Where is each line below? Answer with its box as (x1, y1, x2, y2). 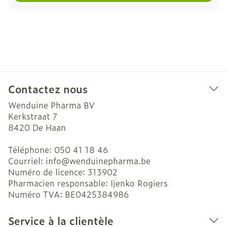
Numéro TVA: (8, 188, 65, 200)
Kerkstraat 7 (8, 110, 57, 122)
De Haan (32, 121, 66, 133)
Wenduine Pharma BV (8, 99, 95, 111)
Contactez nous (8, 81, 88, 96)
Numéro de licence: (8, 166, 88, 178)
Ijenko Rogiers (110, 177, 168, 189)
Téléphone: (8, 143, 54, 156)
